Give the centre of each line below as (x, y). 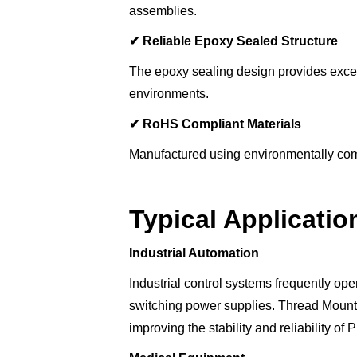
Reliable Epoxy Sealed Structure (239, 41)
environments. (169, 94)
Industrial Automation (194, 253)
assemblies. (163, 11)
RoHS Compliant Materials (220, 124)
